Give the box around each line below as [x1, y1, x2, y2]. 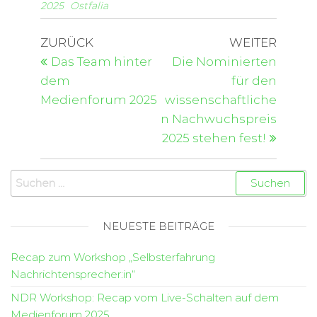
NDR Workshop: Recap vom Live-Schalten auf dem [11, 291, 279, 305]
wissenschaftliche [165, 93, 277, 108]
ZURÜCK [40, 35, 93, 50]
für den [231, 74, 277, 88]
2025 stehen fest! [162, 131, 267, 146]
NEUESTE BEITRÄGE [103, 219, 214, 234]
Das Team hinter [50, 54, 152, 69]
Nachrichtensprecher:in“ [11, 267, 135, 282]
